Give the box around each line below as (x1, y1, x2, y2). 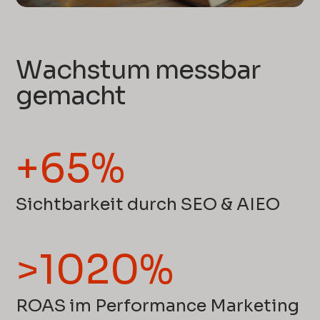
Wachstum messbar (16, 53, 261, 86)
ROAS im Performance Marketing (16, 294, 300, 316)
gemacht (16, 79, 126, 111)
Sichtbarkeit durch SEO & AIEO (16, 193, 281, 215)
